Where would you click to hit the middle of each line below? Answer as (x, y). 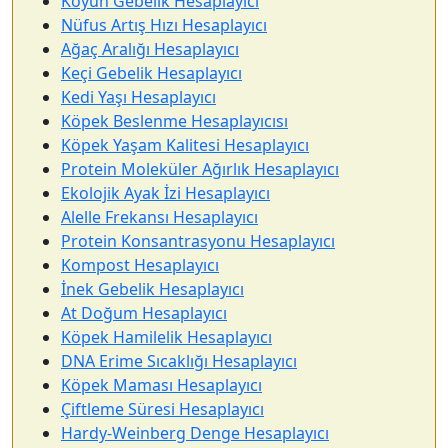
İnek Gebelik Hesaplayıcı (152, 289)
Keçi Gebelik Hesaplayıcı (151, 73)
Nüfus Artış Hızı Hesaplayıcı (164, 25)
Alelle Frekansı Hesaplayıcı (159, 217)
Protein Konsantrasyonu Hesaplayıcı (198, 241)
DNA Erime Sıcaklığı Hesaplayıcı (179, 361)
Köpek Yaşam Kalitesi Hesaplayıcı (185, 145)
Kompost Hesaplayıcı (140, 265)
